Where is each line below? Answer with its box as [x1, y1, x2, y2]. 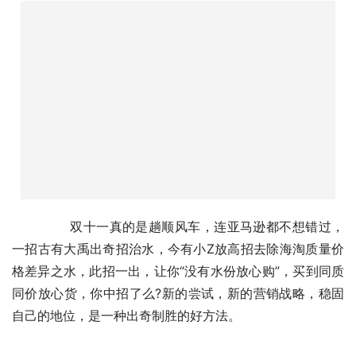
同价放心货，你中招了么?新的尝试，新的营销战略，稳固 [12, 284, 344, 301]
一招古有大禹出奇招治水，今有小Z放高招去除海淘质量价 [12, 240, 344, 257]
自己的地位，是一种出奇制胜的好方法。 [12, 307, 241, 323]
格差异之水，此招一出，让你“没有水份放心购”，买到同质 [12, 262, 344, 279]
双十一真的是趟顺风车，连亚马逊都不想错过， [12, 218, 44, 234]
